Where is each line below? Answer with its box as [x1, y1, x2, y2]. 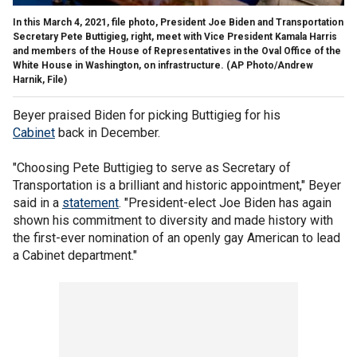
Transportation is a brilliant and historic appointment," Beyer [13, 177, 341, 193]
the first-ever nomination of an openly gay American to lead [13, 229, 340, 245]
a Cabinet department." [13, 247, 137, 263]
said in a [13, 194, 62, 210]
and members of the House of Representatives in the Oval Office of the [13, 45, 341, 57]
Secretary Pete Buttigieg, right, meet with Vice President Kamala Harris [13, 30, 337, 42]
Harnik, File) [13, 73, 67, 85]
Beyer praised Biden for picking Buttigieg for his [13, 107, 280, 123]
